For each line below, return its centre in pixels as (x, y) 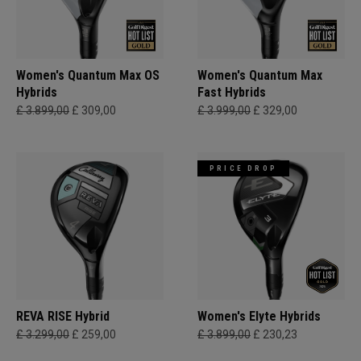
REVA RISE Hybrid (63, 316)
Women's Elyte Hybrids (259, 316)
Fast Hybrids (232, 92)
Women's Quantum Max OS (88, 75)
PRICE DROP (243, 168)
